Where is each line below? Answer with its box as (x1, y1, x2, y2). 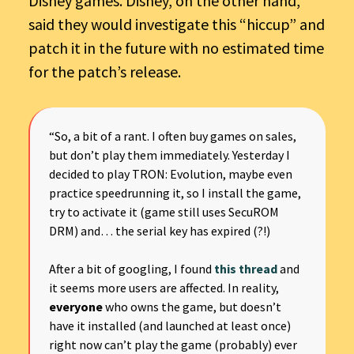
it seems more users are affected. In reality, (49, 279, 279, 296)
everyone (49, 298, 103, 314)
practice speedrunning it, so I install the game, (49, 184, 301, 201)
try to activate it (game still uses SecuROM (49, 203, 279, 220)
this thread (214, 260, 277, 277)
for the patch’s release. (28, 61, 181, 81)
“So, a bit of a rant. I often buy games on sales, (49, 127, 296, 144)
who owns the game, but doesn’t (103, 298, 281, 314)
